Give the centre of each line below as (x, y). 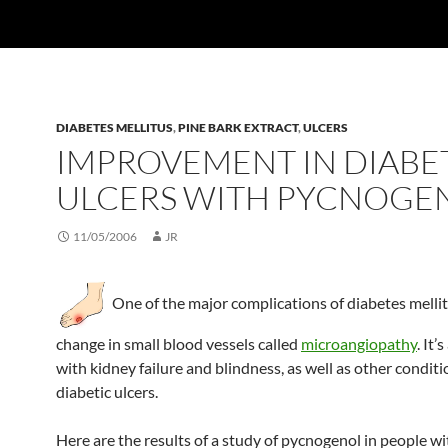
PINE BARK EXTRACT (238, 127)
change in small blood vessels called (178, 344)
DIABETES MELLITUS (114, 127)
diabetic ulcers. (107, 392)
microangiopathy (359, 344)
